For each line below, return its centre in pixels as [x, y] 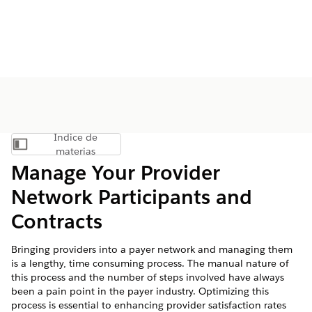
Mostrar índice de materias [121, 148]
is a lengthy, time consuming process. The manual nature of [150, 263]
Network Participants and [132, 197]
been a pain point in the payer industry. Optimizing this [140, 291]
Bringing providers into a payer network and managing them [152, 249]
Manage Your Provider [116, 173]
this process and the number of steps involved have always [148, 277]
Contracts [57, 221]
